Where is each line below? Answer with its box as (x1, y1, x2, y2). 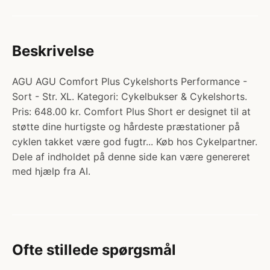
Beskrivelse (12, 42, 94, 60)
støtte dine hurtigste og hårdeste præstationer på (12, 121, 240, 133)
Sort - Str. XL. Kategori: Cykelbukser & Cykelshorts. (12, 90, 247, 102)
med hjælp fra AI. (12, 165, 90, 177)
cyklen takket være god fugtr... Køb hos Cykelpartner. (12, 136, 257, 148)
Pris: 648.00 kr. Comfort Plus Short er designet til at (12, 105, 251, 118)
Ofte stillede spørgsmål (12, 241, 176, 259)
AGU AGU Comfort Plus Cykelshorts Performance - (12, 75, 247, 87)
